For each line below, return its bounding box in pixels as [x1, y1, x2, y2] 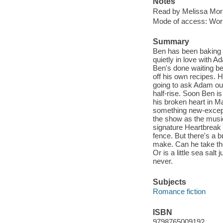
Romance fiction [152, 187, 206, 196]
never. [152, 157, 173, 166]
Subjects [152, 177, 186, 186]
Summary [152, 37, 189, 46]
